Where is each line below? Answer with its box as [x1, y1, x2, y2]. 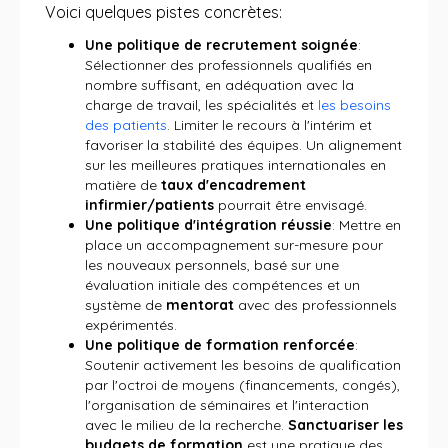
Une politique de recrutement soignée [85, 36, 358, 54]
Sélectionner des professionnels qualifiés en [85, 56, 372, 74]
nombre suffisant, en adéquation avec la [85, 76, 354, 94]
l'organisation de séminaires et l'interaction [85, 396, 369, 414]
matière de [85, 176, 161, 194]
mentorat [166, 296, 234, 314]
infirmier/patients [85, 196, 214, 214]
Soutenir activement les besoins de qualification [85, 356, 401, 374]
